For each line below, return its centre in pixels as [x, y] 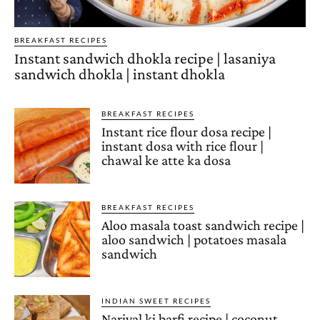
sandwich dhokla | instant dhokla [120, 74]
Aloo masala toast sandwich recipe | [203, 225]
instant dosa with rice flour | [183, 146]
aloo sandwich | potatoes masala [194, 240]
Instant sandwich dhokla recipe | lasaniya [145, 59]
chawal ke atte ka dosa [166, 160]
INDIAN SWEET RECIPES [156, 301]
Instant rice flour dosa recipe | [187, 132]
